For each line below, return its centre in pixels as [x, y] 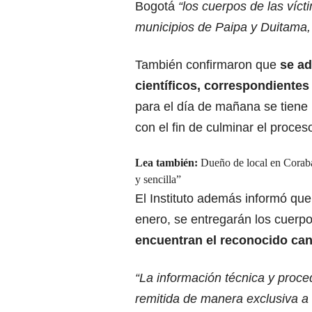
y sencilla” [158, 179]
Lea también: [168, 163]
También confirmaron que [208, 65]
